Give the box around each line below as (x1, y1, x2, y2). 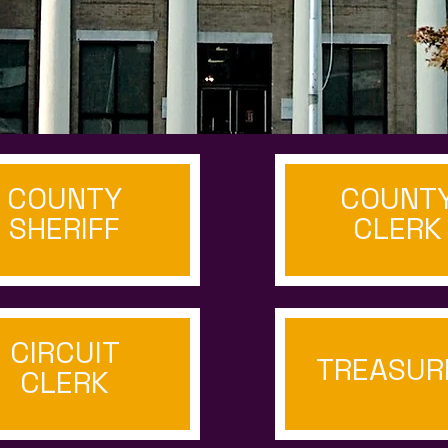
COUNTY (7, 179, 123, 218)
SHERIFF (9, 209, 121, 248)
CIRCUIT (9, 333, 120, 372)
